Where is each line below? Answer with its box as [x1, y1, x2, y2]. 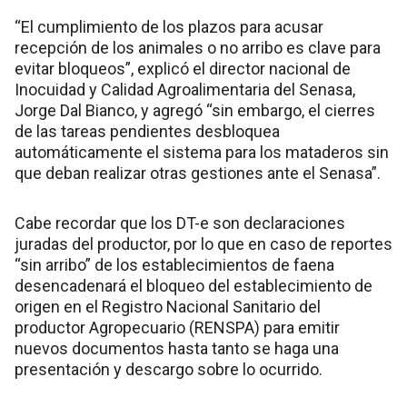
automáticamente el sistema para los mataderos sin [15, 143, 389, 163]
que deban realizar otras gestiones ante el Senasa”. [15, 164, 381, 184]
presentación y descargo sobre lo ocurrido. [15, 360, 323, 380]
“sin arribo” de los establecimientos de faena [15, 255, 334, 275]
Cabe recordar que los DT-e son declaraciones [15, 213, 345, 233]
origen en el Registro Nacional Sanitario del [15, 297, 321, 317]
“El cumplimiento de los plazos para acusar [15, 17, 323, 37]
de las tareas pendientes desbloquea [15, 122, 280, 142]
